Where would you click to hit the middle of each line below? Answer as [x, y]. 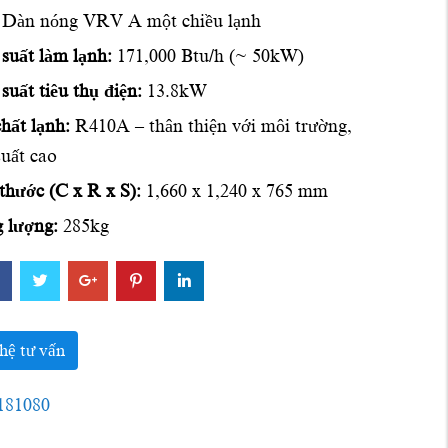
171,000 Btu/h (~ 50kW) [207, 56]
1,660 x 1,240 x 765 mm [234, 191]
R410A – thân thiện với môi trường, [210, 126]
